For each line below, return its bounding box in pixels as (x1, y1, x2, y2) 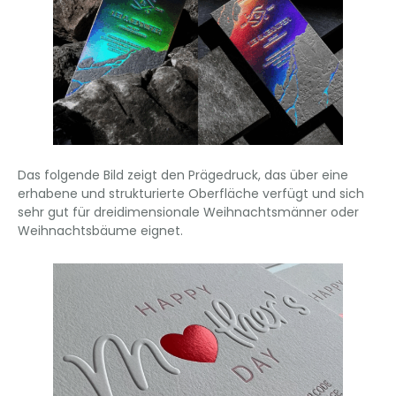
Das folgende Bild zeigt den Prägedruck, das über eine (18, 165, 348, 184)
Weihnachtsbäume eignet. (18, 221, 183, 240)
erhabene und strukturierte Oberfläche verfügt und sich (18, 184, 364, 202)
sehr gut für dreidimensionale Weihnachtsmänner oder (18, 202, 359, 221)
